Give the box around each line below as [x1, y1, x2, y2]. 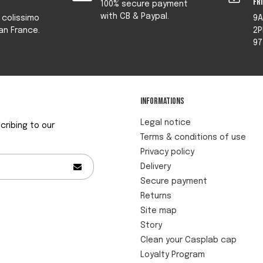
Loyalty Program [140, 250, 205, 259]
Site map [140, 206, 177, 215]
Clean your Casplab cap [140, 235, 237, 244]
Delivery [140, 162, 171, 171]
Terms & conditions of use [140, 133, 246, 141]
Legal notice [140, 118, 191, 127]
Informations [140, 95, 184, 107]
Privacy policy [140, 147, 194, 156]
